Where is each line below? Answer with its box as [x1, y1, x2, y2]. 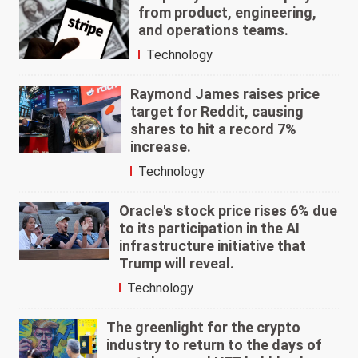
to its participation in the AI [118, 220, 300, 237]
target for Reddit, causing [129, 103, 304, 121]
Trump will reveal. [118, 255, 234, 272]
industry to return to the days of [105, 336, 322, 354]
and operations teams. [137, 22, 288, 39]
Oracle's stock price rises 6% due [118, 202, 337, 220]
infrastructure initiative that [118, 237, 306, 255]
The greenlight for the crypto [105, 319, 300, 336]
